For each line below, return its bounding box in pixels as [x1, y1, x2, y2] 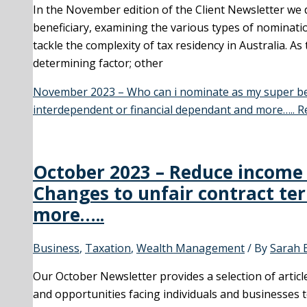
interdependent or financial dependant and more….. [33, 101, 295, 117]
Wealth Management [136, 240, 245, 256]
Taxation [85, 240, 131, 256]
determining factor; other [33, 55, 163, 71]
